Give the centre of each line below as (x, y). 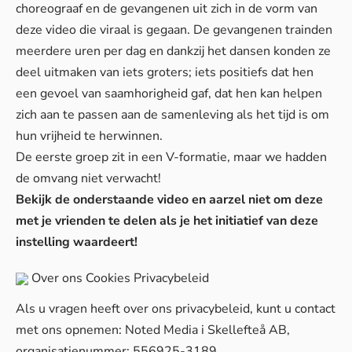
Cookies (108, 278)
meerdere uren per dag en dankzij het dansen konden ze (173, 51)
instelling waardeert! (77, 242)
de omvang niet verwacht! (88, 178)
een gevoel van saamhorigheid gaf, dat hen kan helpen (169, 93)
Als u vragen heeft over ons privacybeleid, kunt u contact (176, 309)
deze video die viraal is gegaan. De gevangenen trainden (174, 30)
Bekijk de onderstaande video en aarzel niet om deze (169, 200)
